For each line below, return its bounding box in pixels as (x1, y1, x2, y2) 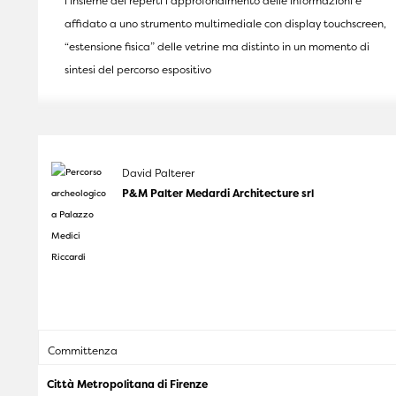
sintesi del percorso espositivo (65, 61, 211, 77)
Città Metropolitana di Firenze (47, 376, 208, 392)
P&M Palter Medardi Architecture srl (122, 185, 314, 201)
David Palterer (122, 164, 194, 180)
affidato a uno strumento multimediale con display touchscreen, (65, 15, 386, 31)
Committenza (48, 342, 118, 358)
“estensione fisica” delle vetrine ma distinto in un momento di (65, 38, 369, 54)
